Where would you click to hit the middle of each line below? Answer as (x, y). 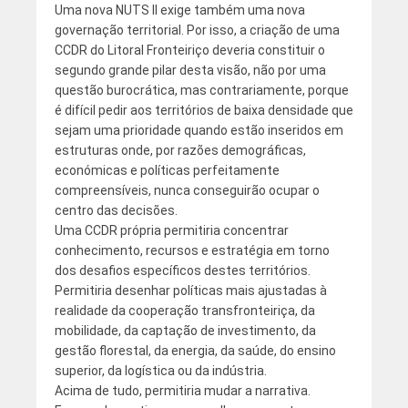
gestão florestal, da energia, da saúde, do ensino (195, 351)
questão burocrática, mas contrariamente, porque (201, 91)
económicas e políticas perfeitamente (167, 171)
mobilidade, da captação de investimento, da (185, 331)
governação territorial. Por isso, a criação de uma (197, 31)
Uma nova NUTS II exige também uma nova (179, 10)
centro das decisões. (116, 211)
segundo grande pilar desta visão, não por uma (190, 71)
